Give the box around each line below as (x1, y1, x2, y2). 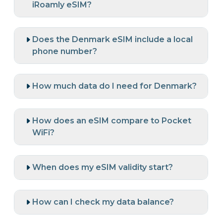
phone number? (32, 47, 97, 56)
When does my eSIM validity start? (32, 163, 173, 172)
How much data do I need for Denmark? (32, 81, 197, 91)
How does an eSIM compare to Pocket (32, 116, 191, 126)
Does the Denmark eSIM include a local (32, 35, 193, 45)
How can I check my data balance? (32, 197, 174, 207)
